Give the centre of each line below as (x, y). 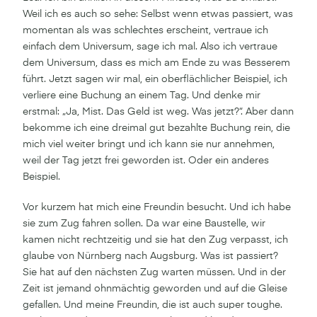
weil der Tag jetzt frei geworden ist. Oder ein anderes (146, 160)
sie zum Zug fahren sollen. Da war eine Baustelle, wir (144, 223)
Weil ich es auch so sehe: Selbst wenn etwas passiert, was (158, 14)
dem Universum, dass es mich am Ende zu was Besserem (156, 63)
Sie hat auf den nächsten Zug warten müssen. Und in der (154, 272)
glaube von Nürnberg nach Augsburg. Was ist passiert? (150, 256)
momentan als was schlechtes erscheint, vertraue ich (145, 30)
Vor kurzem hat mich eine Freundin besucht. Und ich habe (157, 207)
